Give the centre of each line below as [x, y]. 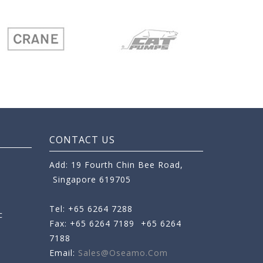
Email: [63, 253]
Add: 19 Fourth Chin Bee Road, [116, 165]
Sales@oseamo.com [123, 253]
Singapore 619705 [92, 180]
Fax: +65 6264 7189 [93, 224]
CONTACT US [82, 140]
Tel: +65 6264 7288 [91, 209]
